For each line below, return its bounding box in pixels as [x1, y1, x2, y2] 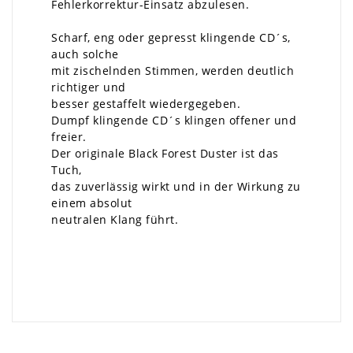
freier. [51, 129, 87, 144]
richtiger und [51, 80, 126, 95]
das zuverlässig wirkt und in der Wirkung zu [51, 179, 301, 194]
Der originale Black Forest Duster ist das [51, 146, 279, 161]
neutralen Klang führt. [51, 212, 178, 227]
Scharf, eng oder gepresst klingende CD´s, [51, 30, 291, 45]
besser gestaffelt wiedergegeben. [51, 96, 240, 111]
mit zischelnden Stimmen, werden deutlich [51, 63, 294, 78]
